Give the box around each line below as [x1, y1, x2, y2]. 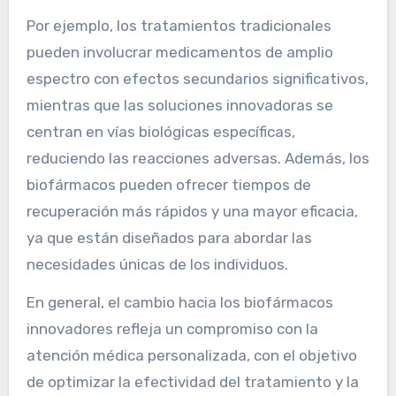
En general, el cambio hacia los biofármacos [26, 293, 333, 311]
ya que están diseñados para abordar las [26, 228, 312, 247]
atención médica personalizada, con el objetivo [26, 346, 357, 364]
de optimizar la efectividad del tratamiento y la [26, 372, 359, 391]
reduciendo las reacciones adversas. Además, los [26, 148, 369, 167]
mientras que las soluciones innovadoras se [26, 95, 333, 114]
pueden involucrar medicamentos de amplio [26, 42, 333, 61]
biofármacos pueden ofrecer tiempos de [26, 175, 311, 194]
